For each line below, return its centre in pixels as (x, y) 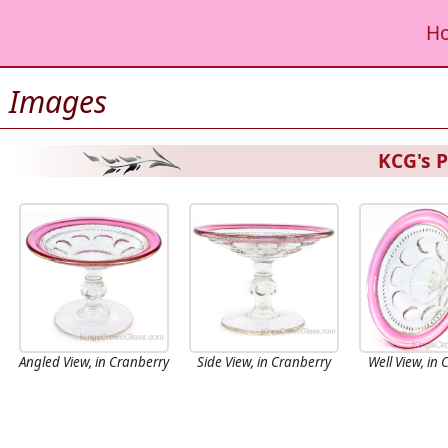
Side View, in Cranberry (264, 362)
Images (58, 101)
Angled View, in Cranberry (94, 362)
